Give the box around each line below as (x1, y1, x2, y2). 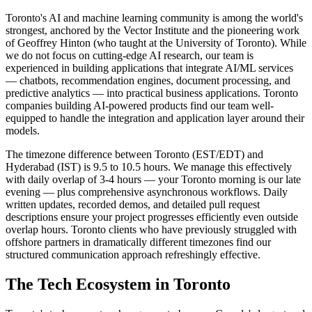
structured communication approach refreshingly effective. (6, 248, 260, 260)
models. (6, 124, 40, 136)
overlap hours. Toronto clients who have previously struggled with (6, 223, 297, 235)
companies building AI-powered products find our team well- (6, 99, 274, 111)
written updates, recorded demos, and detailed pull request (6, 198, 260, 210)
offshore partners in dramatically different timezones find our (6, 235, 271, 248)
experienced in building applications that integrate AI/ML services (6, 61, 293, 74)
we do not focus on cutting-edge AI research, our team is (6, 49, 253, 61)
